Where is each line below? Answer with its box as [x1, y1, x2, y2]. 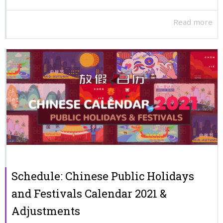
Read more [173, 16, 213, 27]
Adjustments [11, 203, 80, 218]
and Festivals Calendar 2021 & [11, 186, 167, 201]
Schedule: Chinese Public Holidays [11, 168, 194, 183]
